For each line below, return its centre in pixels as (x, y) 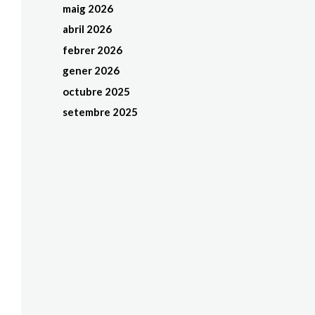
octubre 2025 (97, 91)
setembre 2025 (101, 112)
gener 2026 (91, 71)
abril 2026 (88, 29)
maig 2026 (88, 8)
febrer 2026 (93, 50)
